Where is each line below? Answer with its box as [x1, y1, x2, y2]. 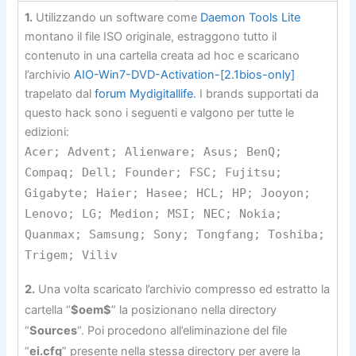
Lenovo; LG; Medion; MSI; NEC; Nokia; [25, 206, 283, 220]
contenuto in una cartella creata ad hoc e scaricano [25, 48, 300, 63]
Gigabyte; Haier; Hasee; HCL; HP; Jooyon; [25, 185, 311, 199]
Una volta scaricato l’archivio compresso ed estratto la [35, 282, 331, 296]
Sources [29, 323, 78, 338]
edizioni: [25, 124, 70, 139]
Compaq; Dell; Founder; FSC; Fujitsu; [25, 164, 283, 179]
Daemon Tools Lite [200, 10, 301, 25]
